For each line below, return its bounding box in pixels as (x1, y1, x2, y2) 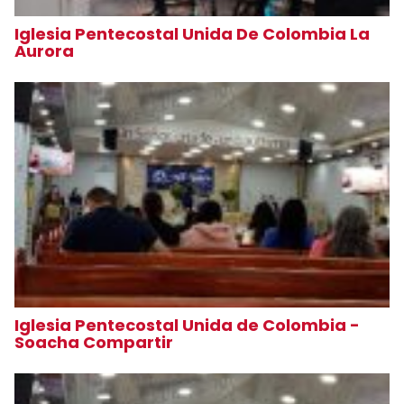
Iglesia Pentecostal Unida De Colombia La (14, 22, 370, 45)
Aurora (14, 39, 78, 62)
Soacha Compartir (14, 330, 177, 353)
